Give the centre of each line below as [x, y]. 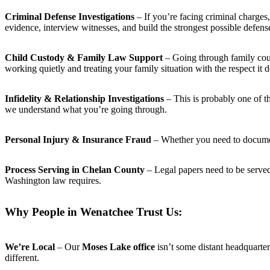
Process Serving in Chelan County [75, 170]
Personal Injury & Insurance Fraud [78, 140]
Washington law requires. [53, 181]
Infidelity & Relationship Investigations [84, 99]
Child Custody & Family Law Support [84, 58]
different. [22, 257]
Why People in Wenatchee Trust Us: [93, 212]
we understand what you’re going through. [86, 110]
